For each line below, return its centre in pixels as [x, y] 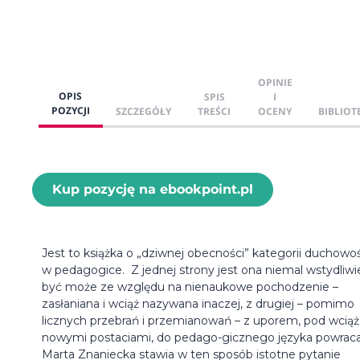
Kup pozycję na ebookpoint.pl [153, 189]
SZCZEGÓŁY [143, 111]
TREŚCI [215, 111]
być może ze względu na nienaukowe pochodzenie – [190, 286]
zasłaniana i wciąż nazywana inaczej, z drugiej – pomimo [198, 303]
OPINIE [275, 82]
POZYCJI [71, 110]
